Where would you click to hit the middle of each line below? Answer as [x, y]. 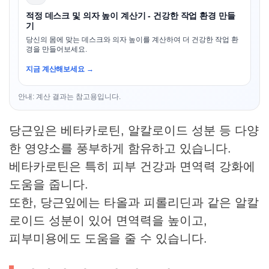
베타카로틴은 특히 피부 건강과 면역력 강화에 [132, 167]
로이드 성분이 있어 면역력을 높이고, [108, 221]
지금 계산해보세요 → [60, 69]
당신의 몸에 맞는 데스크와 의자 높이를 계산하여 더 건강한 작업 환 [132, 40]
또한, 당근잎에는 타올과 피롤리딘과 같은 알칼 [134, 203]
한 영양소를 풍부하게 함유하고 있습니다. [120, 149]
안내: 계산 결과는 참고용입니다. [69, 97]
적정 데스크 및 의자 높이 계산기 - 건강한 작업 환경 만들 [131, 16]
